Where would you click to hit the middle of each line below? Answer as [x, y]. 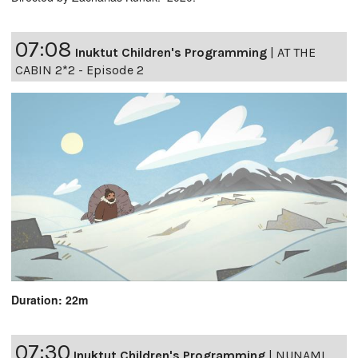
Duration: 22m [50, 299]
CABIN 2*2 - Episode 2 [80, 70]
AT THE [296, 53]
